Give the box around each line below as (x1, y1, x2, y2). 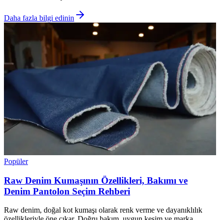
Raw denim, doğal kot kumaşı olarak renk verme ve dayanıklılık (4, 206, 202, 215)
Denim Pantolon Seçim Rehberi (4, 186, 130, 196)
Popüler (4, 157, 28, 165)
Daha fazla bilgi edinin (4, 14, 74, 22)
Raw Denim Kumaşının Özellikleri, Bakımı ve (4, 175, 188, 186)
